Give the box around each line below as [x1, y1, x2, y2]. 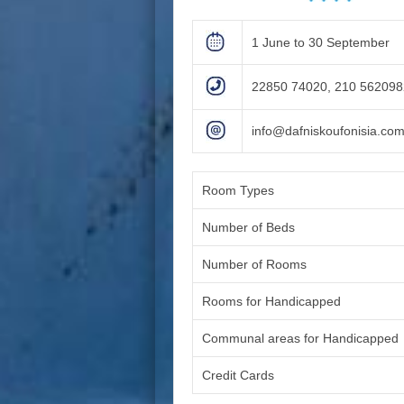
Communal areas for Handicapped [202, 331, 399, 346]
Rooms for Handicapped [202, 294, 341, 309]
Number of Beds [202, 220, 295, 235]
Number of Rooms [202, 257, 307, 272]
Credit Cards [202, 368, 274, 383]
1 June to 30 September [252, 35, 390, 50]
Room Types [202, 183, 274, 198]
